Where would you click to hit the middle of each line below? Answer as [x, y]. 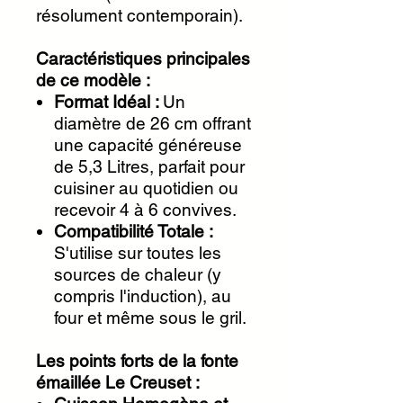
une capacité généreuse [148, 145]
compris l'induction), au [143, 296]
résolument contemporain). [139, 15]
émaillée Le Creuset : [118, 382]
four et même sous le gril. [150, 318]
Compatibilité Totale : [134, 231]
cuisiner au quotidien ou [146, 188]
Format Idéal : [108, 102]
